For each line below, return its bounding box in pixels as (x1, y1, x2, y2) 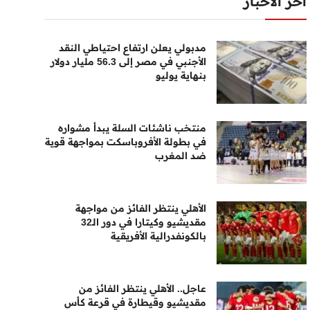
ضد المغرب (155, 149, 207, 162)
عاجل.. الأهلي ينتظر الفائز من (79, 282, 207, 295)
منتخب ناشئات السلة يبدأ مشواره (58, 122, 207, 134)
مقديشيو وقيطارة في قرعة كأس (64, 296, 207, 309)
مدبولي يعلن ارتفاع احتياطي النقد (59, 42, 207, 54)
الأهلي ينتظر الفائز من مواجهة (75, 202, 207, 215)
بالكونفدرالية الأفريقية (111, 230, 207, 242)
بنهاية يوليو (156, 69, 207, 82)
